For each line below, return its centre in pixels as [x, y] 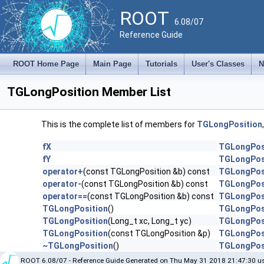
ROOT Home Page [46, 64]
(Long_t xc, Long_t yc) [150, 221]
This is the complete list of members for [119, 124]
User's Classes [218, 64]
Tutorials [161, 64]
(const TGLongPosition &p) [159, 233]
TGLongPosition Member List [89, 92]
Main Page [112, 64]
